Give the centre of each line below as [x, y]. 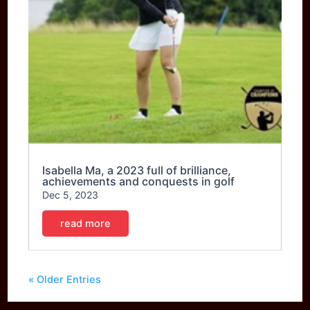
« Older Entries [65, 279]
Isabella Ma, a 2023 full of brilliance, [137, 170]
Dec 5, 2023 [71, 194]
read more [86, 223]
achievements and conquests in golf [139, 181]
